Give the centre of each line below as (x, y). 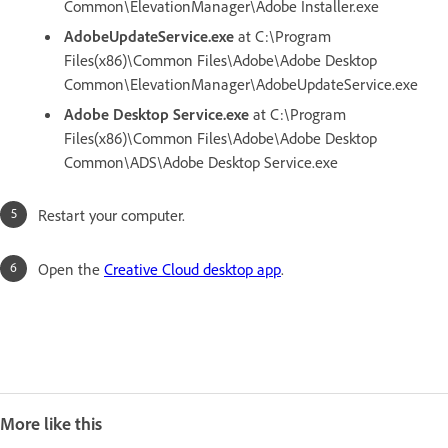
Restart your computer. (111, 215)
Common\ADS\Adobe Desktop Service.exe (201, 162)
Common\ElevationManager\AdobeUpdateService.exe (241, 84)
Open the (71, 269)
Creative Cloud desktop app (192, 269)
